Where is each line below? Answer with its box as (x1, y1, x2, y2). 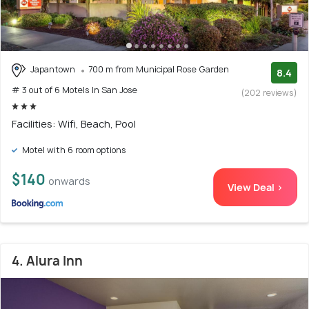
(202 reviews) (241, 87, 297, 99)
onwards (48, 174, 90, 188)
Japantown (28, 63, 77, 76)
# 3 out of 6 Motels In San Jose (12, 83, 137, 96)
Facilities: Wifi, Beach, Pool (12, 117, 136, 130)
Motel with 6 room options (20, 143, 126, 156)
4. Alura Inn (12, 252, 83, 270)
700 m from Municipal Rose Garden (88, 63, 229, 76)
